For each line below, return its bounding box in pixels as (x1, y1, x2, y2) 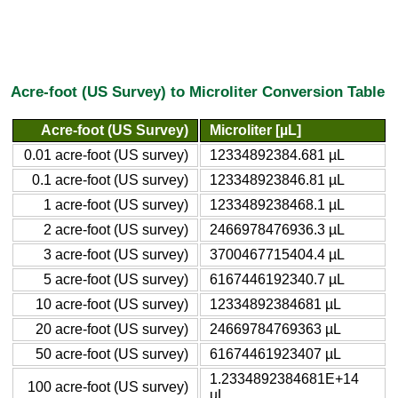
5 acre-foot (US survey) (44, 271, 188, 287)
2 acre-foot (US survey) (44, 221, 188, 237)
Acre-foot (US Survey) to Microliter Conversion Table (11, 83, 385, 101)
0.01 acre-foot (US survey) (24, 147, 188, 163)
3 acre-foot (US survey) (44, 246, 188, 262)
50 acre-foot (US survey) (36, 346, 188, 362)
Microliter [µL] (210, 122, 301, 138)
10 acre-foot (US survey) (36, 296, 188, 312)
